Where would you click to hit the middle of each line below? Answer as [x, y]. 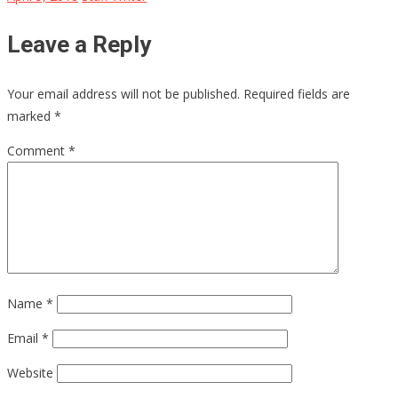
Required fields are [297, 94]
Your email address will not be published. [123, 94]
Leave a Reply [79, 45]
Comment [38, 151]
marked [31, 116]
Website [30, 373]
